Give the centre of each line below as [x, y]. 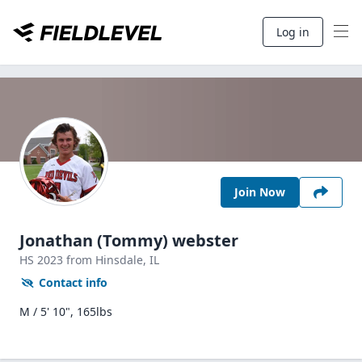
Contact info [73, 282]
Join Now [260, 192]
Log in [293, 32]
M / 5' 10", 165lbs [66, 311]
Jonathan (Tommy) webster [129, 240]
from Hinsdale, [108, 260]
